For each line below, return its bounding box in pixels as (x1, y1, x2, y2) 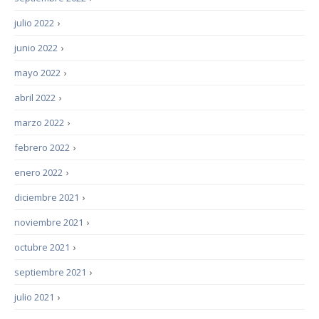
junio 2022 (14, 41, 58, 54)
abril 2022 (14, 91, 56, 104)
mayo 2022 (14, 66, 61, 79)
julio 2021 (14, 291, 54, 303)
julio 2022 (14, 16, 54, 29)
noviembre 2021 (14, 216, 83, 229)
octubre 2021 (14, 241, 70, 253)
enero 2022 (14, 166, 63, 179)
